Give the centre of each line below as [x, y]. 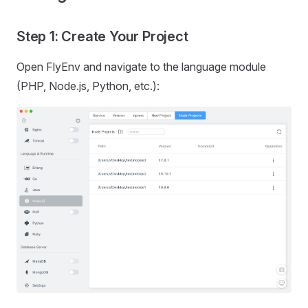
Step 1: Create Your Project [102, 36]
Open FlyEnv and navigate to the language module [141, 67]
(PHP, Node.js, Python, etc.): [88, 86]
